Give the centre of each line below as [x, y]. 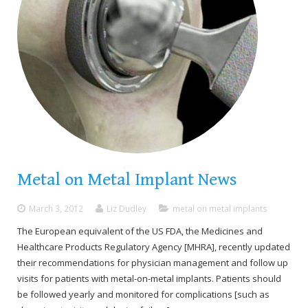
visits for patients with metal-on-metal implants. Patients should [149, 278]
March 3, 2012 [56, 208]
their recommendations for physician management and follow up [153, 263]
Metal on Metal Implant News [127, 179]
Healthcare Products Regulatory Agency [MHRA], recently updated [154, 247]
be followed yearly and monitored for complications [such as [143, 294]
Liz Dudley [126, 208]
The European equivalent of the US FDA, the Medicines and [140, 231]
